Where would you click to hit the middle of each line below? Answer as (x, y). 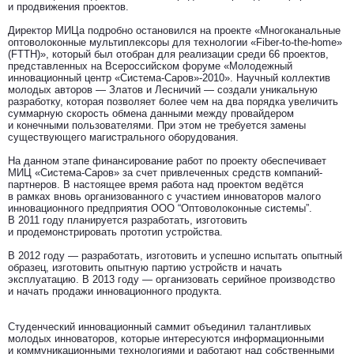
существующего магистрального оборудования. (123, 137)
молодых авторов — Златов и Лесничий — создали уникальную (163, 90)
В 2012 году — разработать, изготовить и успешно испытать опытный (175, 256)
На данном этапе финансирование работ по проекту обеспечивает (167, 161)
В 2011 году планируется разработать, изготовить (128, 220)
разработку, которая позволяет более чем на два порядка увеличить (173, 102)
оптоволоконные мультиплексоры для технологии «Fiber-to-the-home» (175, 42)
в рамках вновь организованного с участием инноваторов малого (164, 196)
